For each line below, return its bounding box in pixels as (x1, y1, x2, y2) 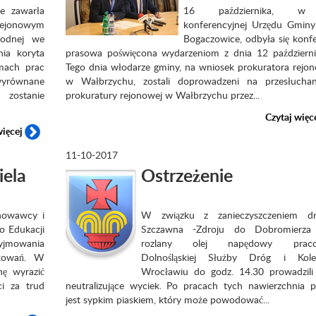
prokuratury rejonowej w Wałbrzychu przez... (65, 88, 260, 102)
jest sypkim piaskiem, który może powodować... (65, 293, 269, 306)
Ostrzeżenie (140, 163, 233, 188)
